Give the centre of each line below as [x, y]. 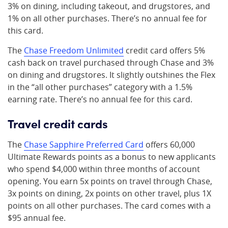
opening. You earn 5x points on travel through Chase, [110, 181]
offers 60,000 [169, 145]
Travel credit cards [58, 123]
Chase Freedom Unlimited [74, 50]
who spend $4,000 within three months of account [104, 169]
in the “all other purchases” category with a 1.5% [100, 87]
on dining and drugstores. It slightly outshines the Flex [111, 75]
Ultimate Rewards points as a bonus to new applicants [112, 157]
